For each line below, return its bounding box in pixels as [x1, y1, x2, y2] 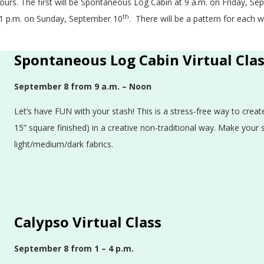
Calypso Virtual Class [14, 212, 161, 232]
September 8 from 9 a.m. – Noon [14, 80, 151, 92]
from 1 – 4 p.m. [71, 242, 134, 254]
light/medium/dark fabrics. [14, 138, 113, 150]
